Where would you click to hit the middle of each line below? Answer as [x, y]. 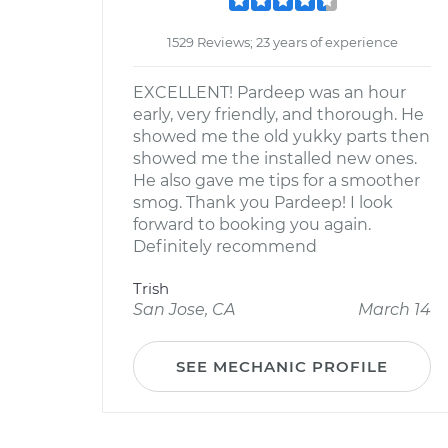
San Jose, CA [184, 309]
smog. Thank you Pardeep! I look [263, 202]
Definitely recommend [225, 246]
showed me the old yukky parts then [281, 136]
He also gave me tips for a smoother [276, 180]
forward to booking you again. [252, 224]
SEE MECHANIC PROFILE [282, 366]
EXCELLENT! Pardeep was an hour [269, 92]
